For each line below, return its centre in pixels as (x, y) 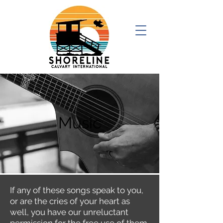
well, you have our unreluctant (69, 212)
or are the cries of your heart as (70, 201)
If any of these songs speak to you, (77, 190)
